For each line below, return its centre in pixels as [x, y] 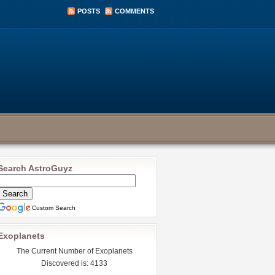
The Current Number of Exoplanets [74, 251]
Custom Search [54, 208]
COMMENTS [134, 11]
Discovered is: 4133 [74, 263]
